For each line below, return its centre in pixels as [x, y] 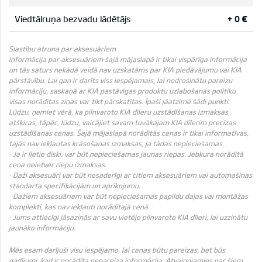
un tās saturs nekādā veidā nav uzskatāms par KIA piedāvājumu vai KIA [125, 69]
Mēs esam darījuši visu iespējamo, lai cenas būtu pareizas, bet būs [117, 249]
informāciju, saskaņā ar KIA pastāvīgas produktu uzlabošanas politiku [122, 90]
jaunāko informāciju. [42, 227]
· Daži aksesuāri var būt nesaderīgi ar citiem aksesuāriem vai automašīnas [130, 175]
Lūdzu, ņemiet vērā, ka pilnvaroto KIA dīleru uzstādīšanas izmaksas [118, 111]
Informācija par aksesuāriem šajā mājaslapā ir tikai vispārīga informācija [128, 59]
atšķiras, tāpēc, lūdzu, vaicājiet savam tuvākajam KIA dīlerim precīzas [122, 122]
